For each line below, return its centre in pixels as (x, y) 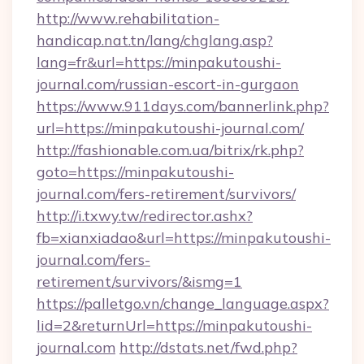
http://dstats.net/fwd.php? (208, 347)
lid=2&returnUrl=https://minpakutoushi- (174, 325)
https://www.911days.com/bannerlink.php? (183, 106)
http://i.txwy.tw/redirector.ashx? (145, 216)
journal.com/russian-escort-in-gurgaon (168, 84)
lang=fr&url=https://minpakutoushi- (159, 62)
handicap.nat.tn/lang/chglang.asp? (155, 40)
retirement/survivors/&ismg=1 (139, 282)
